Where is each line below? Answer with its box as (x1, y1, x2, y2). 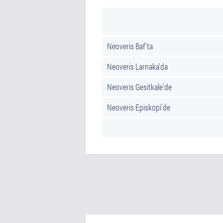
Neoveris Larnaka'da (107, 61, 168, 72)
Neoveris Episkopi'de (107, 102, 170, 112)
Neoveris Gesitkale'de (107, 82, 172, 92)
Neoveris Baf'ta (107, 41, 153, 51)
